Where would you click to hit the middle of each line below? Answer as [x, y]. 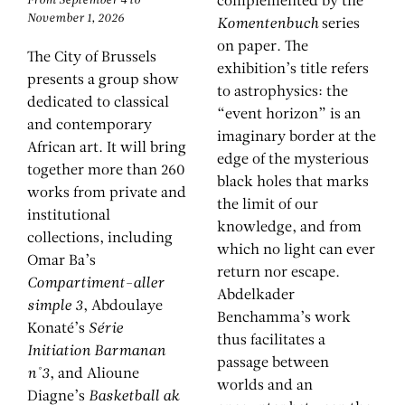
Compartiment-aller [96, 283]
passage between [273, 364]
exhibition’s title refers [293, 70]
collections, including [100, 238]
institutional [69, 216]
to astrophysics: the [283, 93]
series [339, 25]
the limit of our [268, 206]
